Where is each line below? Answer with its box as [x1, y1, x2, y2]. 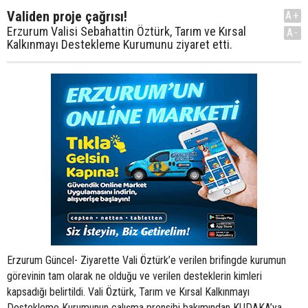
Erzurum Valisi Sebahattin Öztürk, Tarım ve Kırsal [7, 24, 246, 38]
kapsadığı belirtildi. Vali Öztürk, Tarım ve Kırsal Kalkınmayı [7, 285, 250, 298]
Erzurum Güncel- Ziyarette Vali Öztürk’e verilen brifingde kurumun [7, 254, 286, 267]
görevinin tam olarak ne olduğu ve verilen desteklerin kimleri [7, 269, 262, 283]
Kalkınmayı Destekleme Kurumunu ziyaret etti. [7, 37, 232, 52]
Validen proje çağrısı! [7, 8, 127, 25]
